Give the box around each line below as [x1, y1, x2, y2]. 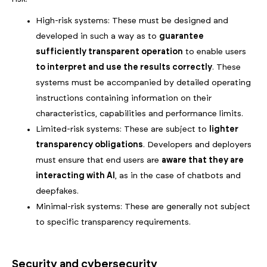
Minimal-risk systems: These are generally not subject [36, 203, 250, 212]
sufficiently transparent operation [36, 48, 183, 57]
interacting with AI [36, 172, 115, 181]
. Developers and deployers [143, 141, 252, 150]
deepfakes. [36, 187, 79, 196]
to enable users [183, 48, 246, 57]
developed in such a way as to [36, 32, 159, 41]
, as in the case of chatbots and [115, 172, 241, 181]
